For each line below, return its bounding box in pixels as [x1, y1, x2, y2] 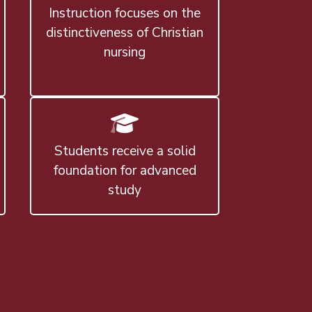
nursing [104, 43, 146, 62]
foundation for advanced [53, 162, 196, 180]
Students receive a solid [54, 142, 196, 161]
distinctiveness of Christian [46, 24, 204, 42]
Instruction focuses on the [49, 4, 201, 23]
